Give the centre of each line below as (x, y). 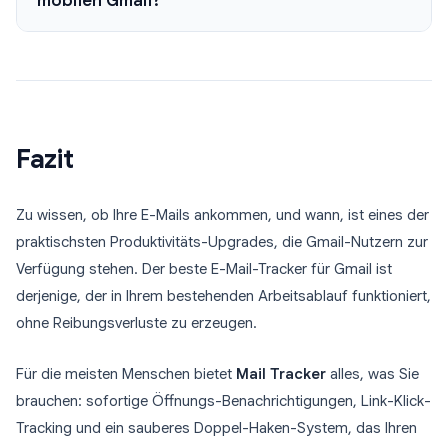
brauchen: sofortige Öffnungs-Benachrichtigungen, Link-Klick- (223, 401)
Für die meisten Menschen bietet (126, 374)
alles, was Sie (372, 374)
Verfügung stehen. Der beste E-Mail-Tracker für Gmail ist (204, 269)
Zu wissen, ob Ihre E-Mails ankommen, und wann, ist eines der (222, 215)
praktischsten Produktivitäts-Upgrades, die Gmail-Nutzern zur (222, 242)
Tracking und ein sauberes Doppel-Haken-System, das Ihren (216, 428)
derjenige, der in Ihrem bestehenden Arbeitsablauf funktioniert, (223, 296)
